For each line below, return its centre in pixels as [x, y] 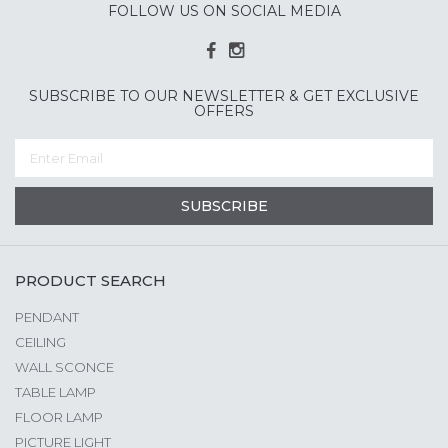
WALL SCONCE [64, 366]
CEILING [40, 341]
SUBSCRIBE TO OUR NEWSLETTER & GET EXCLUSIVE [224, 95]
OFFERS [224, 110]
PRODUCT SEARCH [90, 280]
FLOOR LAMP [59, 416]
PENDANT [47, 316]
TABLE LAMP [55, 391]
